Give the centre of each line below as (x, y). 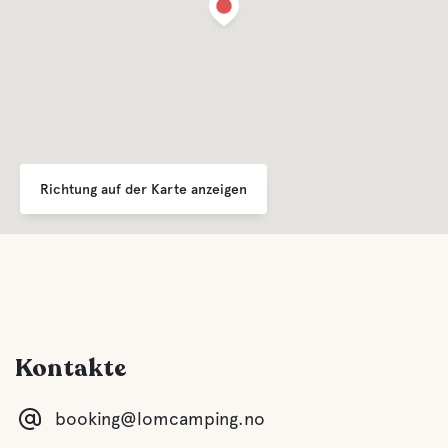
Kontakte (71, 368)
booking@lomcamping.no (160, 418)
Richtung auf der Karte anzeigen (143, 188)
